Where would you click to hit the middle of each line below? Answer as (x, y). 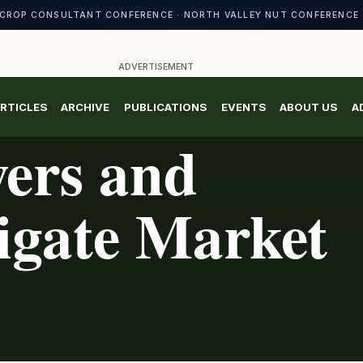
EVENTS (243, 107)
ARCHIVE (85, 107)
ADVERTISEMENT (156, 66)
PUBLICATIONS (165, 107)
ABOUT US (309, 107)
